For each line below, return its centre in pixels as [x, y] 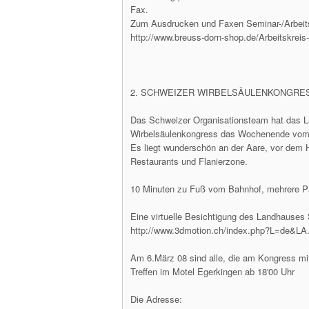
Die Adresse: [156, 299]
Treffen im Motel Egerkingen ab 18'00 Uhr [212, 271]
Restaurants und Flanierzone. [189, 161]
